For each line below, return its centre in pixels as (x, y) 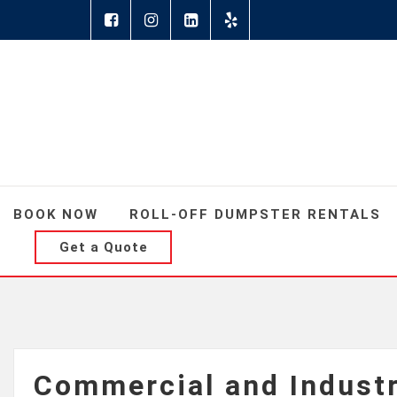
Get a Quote (103, 247)
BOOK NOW (56, 214)
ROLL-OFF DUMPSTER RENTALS (255, 214)
